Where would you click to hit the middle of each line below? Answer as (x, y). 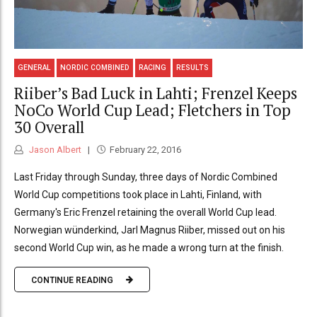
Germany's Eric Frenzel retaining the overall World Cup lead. (145, 213)
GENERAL (35, 68)
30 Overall (49, 127)
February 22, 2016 (145, 150)
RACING (153, 68)
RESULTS (192, 68)
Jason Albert (54, 150)
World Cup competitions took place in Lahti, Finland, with (138, 195)
